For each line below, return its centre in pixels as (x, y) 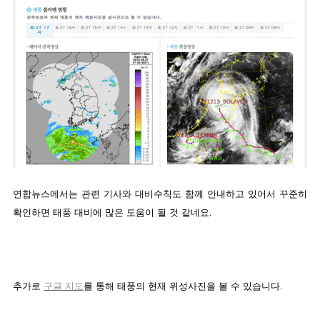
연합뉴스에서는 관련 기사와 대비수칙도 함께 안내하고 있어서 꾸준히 (160, 194)
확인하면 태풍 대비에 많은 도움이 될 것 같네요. (112, 213)
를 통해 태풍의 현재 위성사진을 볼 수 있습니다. (183, 286)
